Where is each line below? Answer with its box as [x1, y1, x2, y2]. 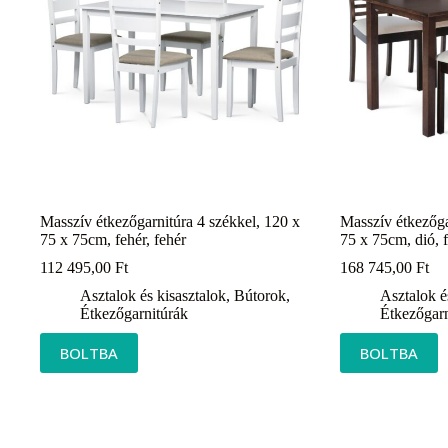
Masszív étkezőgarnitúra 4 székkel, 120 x [40, 212, 300, 230]
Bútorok [234, 286, 286, 304]
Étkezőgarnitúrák [80, 304, 188, 322]
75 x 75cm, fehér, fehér [40, 230, 186, 248]
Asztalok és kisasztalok [80, 286, 226, 304]
